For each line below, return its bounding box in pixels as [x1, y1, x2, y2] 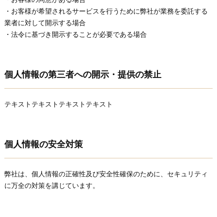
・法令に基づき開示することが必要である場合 [4, 30, 147, 39]
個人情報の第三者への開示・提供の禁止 [4, 70, 161, 79]
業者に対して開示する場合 [4, 18, 86, 27]
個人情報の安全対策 [4, 139, 83, 149]
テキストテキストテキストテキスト [4, 99, 113, 108]
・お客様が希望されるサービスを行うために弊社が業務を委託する [4, 6, 208, 15]
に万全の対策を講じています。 [4, 181, 99, 190]
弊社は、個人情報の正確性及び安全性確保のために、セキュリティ [4, 169, 208, 178]
